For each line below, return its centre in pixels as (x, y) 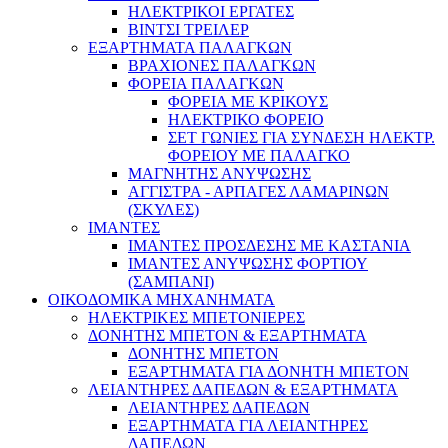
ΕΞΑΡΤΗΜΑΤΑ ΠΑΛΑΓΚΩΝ (190, 48)
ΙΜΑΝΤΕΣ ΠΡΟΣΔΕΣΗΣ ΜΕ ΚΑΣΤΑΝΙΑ (269, 246)
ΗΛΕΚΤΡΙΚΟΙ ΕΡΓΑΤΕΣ (211, 12)
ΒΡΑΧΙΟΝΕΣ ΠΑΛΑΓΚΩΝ (222, 66)
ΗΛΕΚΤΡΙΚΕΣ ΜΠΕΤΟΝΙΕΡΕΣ (196, 318)
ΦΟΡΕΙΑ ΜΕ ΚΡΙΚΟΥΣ (248, 102)
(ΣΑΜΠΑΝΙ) (171, 282)
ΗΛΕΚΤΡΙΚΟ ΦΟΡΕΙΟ (246, 120)
